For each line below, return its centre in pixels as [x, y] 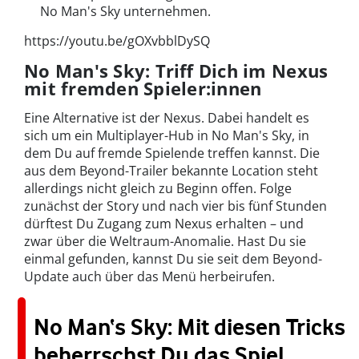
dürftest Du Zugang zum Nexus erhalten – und [164, 224]
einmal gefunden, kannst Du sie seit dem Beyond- [173, 259]
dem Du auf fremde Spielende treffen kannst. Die [172, 153]
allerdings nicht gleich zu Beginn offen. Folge [158, 189]
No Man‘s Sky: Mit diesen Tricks [190, 327]
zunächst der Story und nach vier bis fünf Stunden [175, 206]
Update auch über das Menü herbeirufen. [149, 277]
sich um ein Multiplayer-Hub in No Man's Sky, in [167, 136]
